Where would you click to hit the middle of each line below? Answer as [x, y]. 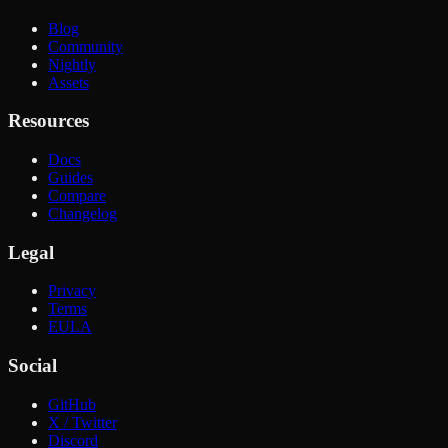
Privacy [72, 291]
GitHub [72, 404]
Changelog [82, 213]
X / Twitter [82, 422]
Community [85, 46]
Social [32, 366]
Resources [48, 121]
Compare [77, 195]
